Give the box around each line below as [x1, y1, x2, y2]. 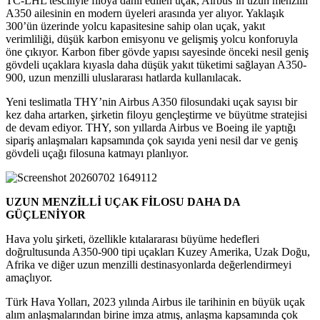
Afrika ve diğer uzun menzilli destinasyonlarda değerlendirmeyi [6, 259, 291, 271]
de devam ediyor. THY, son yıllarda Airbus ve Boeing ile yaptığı [6, 121, 296, 134]
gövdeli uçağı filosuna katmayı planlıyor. [6, 147, 189, 160]
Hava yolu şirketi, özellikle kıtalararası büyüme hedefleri [6, 233, 259, 246]
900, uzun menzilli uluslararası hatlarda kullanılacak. [6, 71, 241, 84]
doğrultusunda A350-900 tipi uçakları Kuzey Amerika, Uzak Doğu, [6, 246, 310, 259]
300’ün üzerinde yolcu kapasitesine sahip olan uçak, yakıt [6, 20, 265, 33]
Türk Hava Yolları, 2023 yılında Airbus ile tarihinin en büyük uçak [6, 296, 305, 309]
